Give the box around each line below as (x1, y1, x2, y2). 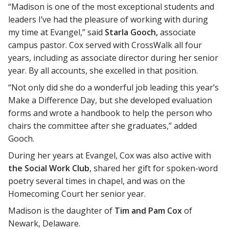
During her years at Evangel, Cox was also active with (8, 150, 211, 162)
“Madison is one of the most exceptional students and (8, 1, 214, 13)
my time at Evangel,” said (8, 27, 105, 38)
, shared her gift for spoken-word (89, 163, 218, 174)
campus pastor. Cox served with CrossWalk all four (8, 39, 202, 51)
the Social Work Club (8, 163, 89, 174)
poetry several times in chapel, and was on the (8, 175, 185, 187)
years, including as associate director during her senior (8, 52, 218, 64)
